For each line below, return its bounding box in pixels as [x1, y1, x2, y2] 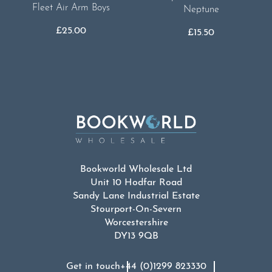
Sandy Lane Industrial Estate [72, 191, 200, 202]
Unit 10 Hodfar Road [90, 178, 182, 188]
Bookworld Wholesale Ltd [80, 165, 192, 175]
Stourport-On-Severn [90, 205, 182, 215]
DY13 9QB [114, 231, 158, 242]
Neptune [183, 4, 219, 15]
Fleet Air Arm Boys [32, 3, 110, 13]
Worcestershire [104, 218, 168, 228]
